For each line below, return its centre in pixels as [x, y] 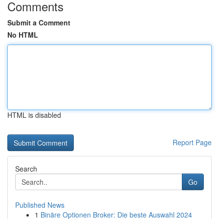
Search [26, 169]
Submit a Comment [39, 22]
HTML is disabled [34, 115]
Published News [40, 205]
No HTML [23, 35]
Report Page [192, 142]
